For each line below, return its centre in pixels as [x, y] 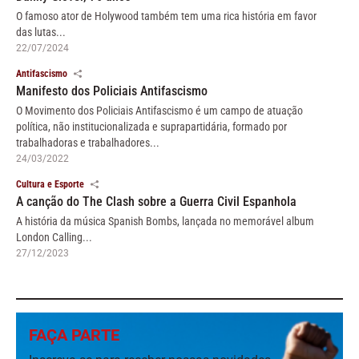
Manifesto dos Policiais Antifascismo [112, 91]
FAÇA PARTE [74, 335]
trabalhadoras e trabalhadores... [88, 143]
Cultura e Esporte [50, 185]
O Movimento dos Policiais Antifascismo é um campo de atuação [159, 111]
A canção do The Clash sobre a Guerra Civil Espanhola [156, 202]
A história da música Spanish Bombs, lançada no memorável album [165, 222]
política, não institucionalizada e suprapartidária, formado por [151, 127]
